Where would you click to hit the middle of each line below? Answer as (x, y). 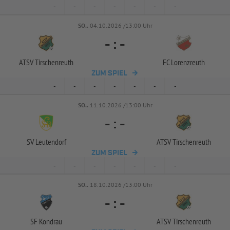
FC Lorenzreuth (184, 62)
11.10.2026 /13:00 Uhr (121, 105)
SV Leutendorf (46, 142)
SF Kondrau (46, 221)
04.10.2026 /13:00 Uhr (121, 25)
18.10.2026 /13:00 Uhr (121, 185)
